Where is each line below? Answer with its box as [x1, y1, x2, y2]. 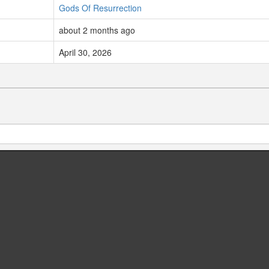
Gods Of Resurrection [59, 2, 142, 14]
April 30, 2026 [59, 46, 112, 59]
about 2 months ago [59, 24, 135, 37]
